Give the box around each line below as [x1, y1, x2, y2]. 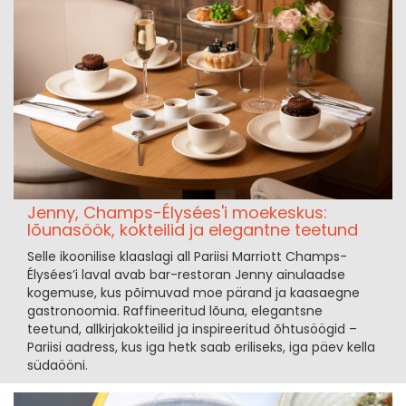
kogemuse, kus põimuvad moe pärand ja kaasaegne [27, 284, 360, 303]
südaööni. [27, 356, 88, 375]
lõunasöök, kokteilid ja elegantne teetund [27, 218, 358, 242]
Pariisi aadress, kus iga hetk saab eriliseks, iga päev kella [27, 338, 375, 357]
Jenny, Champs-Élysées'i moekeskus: [27, 201, 327, 225]
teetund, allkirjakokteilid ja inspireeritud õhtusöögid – [27, 320, 357, 339]
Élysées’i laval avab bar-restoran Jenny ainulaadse [27, 266, 345, 285]
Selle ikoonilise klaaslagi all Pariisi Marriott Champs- [27, 247, 347, 266]
